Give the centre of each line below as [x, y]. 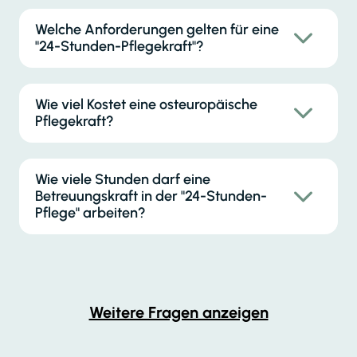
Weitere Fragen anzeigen [178, 313]
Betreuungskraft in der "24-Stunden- [151, 196]
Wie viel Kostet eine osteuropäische [146, 105]
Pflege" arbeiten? [90, 213]
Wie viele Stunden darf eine [123, 180]
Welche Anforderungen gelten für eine [157, 30]
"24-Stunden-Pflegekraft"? [120, 47]
